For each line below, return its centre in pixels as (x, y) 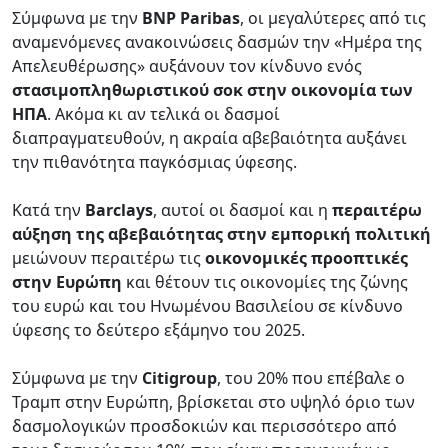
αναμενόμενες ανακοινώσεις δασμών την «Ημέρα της (217, 41)
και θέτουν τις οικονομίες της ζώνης (265, 281)
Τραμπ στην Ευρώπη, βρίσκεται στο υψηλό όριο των (213, 401)
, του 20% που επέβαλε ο (311, 377)
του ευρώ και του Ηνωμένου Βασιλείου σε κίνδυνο (207, 305)
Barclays (119, 209)
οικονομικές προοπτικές (306, 257)
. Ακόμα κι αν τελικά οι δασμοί (163, 113)
